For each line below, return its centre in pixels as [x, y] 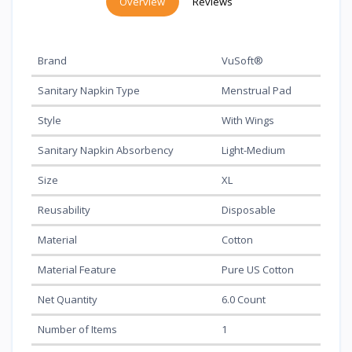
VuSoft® [242, 60]
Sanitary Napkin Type [89, 90]
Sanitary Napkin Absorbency [106, 150]
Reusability [64, 209]
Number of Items [77, 329]
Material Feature [77, 269]
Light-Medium [253, 150]
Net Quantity [68, 299]
